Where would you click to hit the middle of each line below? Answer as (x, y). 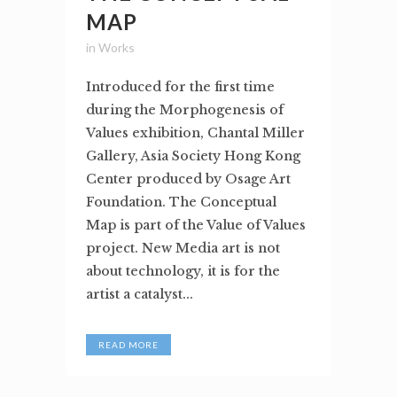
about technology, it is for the (183, 271)
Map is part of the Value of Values (196, 225)
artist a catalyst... (140, 294)
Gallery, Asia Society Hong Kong (193, 156)
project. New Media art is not (183, 248)
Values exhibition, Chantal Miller (195, 133)
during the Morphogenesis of (185, 110)
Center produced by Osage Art (188, 179)
